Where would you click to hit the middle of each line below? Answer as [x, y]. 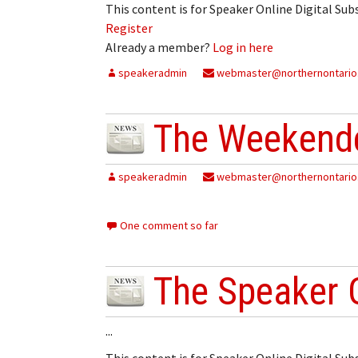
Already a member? [159, 47]
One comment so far [169, 225]
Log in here [243, 47]
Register [129, 28]
